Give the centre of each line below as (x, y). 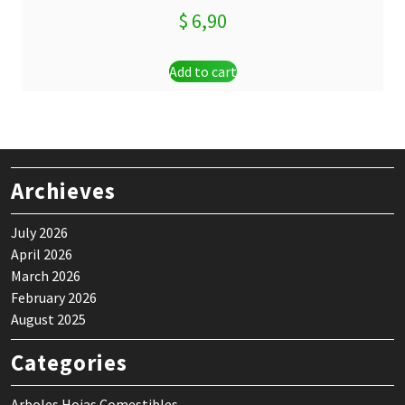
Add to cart (202, 71)
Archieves (63, 190)
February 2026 (54, 297)
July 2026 (39, 232)
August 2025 (48, 319)
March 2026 (46, 275)
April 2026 (42, 254)
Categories (69, 362)
